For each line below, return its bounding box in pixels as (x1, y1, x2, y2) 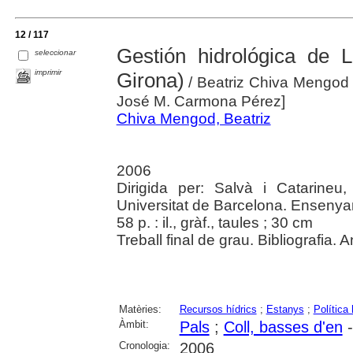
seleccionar (35, 48, 76, 58)
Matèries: (118, 303, 162, 316)
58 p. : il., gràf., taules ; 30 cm (116, 214, 313, 232)
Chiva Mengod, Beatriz (116, 110, 271, 128)
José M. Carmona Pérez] (116, 93, 285, 110)
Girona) (116, 69, 184, 93)
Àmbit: (118, 318, 149, 331)
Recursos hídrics (179, 303, 257, 316)
